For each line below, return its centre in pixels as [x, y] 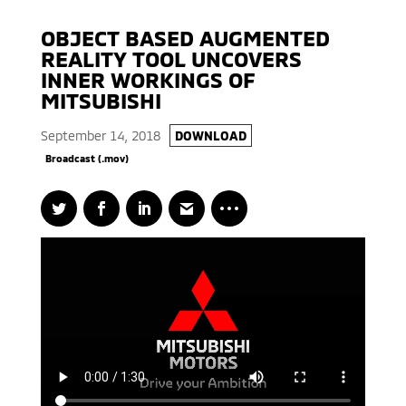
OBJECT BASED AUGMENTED [185, 38]
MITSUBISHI [101, 100]
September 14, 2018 [100, 135]
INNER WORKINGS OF [147, 79]
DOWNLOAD [210, 135]
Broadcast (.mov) [87, 158]
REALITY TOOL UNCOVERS [171, 58]
